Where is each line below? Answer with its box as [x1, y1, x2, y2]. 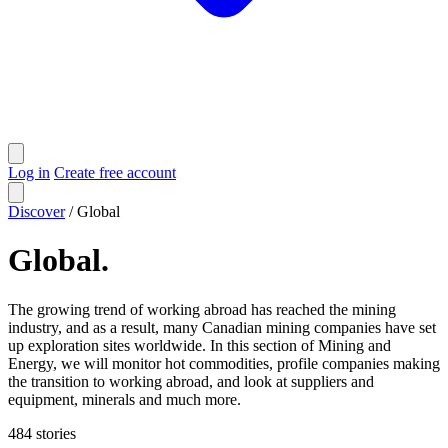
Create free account [54, 164, 176, 181]
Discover [8, 203, 65, 220]
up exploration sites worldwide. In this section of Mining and [8, 336, 391, 354]
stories [32, 424, 76, 442]
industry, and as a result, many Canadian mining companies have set [8, 318, 436, 336]
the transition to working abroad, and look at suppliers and [8, 372, 374, 390]
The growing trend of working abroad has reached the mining [8, 300, 396, 318]
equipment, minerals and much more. [8, 390, 241, 408]
